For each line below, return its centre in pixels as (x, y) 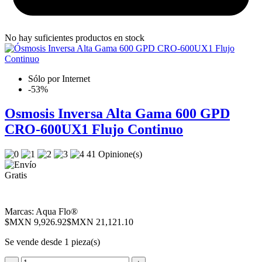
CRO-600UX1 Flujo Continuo (94, 130)
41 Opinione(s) (116, 154)
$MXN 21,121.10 (100, 222)
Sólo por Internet (59, 78)
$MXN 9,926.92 (36, 222)
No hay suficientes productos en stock (75, 37)
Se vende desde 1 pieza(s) (52, 242)
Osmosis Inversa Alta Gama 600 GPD (117, 114)
